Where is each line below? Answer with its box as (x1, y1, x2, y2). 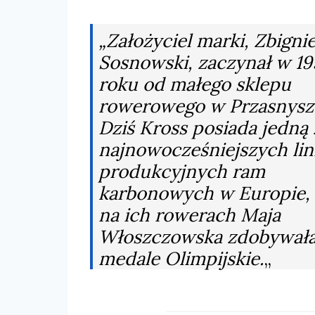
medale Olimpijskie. (98, 247, 264, 270)
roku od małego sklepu (98, 72, 291, 96)
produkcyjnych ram (98, 160, 265, 183)
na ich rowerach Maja (98, 203, 281, 226)
